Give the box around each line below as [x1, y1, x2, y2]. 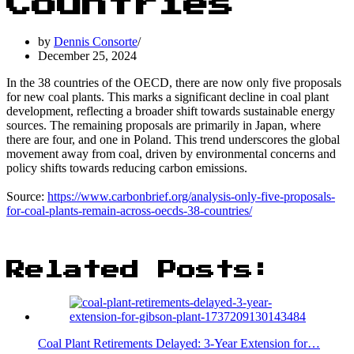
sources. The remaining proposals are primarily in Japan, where [6, 118, 321, 132]
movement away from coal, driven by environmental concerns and [6, 146, 336, 160]
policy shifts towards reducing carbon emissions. [6, 160, 247, 175]
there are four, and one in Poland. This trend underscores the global [6, 132, 340, 146]
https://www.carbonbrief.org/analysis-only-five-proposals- [47, 189, 335, 203]
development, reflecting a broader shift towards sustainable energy [6, 104, 335, 118]
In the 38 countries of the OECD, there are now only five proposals [6, 75, 341, 89]
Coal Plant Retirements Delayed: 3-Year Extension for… [38, 336, 320, 350]
